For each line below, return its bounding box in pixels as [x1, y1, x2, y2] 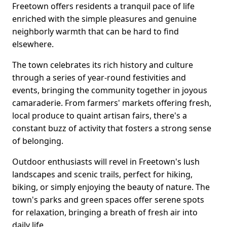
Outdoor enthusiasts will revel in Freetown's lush [12, 156, 200, 168]
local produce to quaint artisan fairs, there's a [12, 110, 187, 122]
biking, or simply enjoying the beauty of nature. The [12, 181, 210, 193]
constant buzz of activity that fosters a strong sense [12, 123, 211, 134]
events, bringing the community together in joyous [12, 85, 207, 96]
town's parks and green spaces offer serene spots [12, 194, 204, 206]
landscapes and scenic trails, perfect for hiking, [12, 169, 193, 180]
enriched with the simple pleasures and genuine [12, 13, 197, 25]
